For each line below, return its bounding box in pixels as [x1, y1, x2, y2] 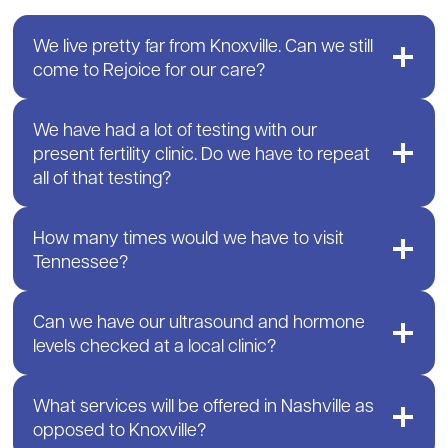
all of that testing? [33, 165, 172, 188]
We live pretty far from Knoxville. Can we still [33, 33, 374, 56]
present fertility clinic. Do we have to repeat [33, 141, 371, 164]
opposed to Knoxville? [33, 417, 207, 440]
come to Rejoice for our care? [33, 57, 266, 80]
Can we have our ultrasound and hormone [33, 309, 366, 332]
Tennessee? [33, 249, 129, 272]
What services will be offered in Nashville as [33, 393, 375, 416]
